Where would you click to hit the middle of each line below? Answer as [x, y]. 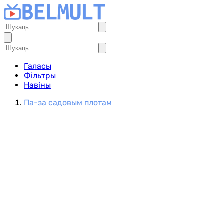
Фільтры [40, 75]
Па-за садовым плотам [68, 102]
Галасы [38, 66]
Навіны [37, 85]
